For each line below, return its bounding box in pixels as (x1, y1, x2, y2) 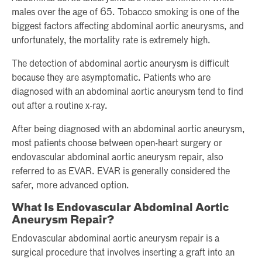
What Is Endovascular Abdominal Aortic (12, 202, 229, 213)
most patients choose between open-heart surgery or (12, 139, 222, 149)
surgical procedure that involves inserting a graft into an (12, 248, 235, 258)
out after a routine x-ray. (12, 101, 108, 111)
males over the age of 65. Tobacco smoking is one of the (12, 8, 239, 18)
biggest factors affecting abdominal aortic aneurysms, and (12, 22, 244, 32)
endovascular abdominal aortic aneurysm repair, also (12, 153, 223, 163)
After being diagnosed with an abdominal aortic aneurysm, (12, 125, 245, 135)
